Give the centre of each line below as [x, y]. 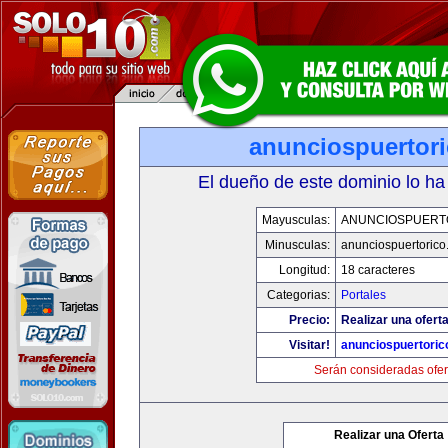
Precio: [309, 320]
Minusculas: [297, 245]
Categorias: [298, 295]
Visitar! [309, 345]
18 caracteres [378, 270]
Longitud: [304, 270]
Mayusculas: [296, 220]
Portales [363, 295]
